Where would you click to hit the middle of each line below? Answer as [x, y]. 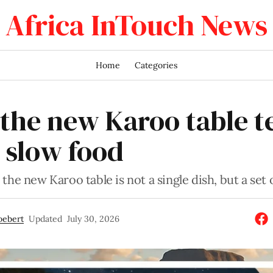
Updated [45, 219]
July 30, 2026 [93, 219]
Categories [156, 65]
